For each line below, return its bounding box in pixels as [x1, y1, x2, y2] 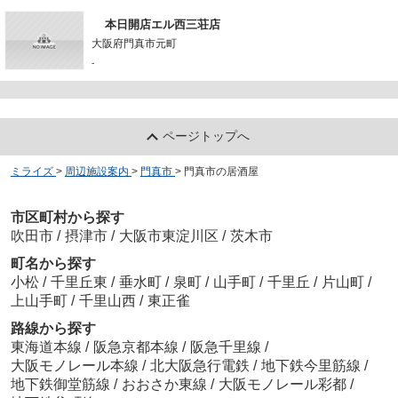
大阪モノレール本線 [10, 357, 142, 373]
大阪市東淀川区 [118, 227, 219, 243]
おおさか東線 [121, 376, 211, 392]
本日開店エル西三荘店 [105, 17, 220, 31]
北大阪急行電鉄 [149, 357, 253, 373]
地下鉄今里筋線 [260, 357, 364, 373]
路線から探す [10, 320, 96, 336]
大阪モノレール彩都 [218, 376, 350, 392]
